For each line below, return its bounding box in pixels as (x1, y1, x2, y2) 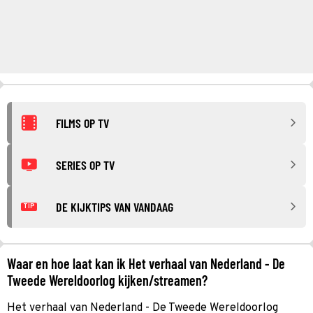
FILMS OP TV (56, 115, 109, 131)
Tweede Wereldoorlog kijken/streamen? (7, 271, 208, 289)
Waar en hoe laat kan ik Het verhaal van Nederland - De (7, 254, 285, 272)
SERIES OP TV (56, 156, 115, 173)
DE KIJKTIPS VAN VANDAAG (56, 198, 173, 214)
